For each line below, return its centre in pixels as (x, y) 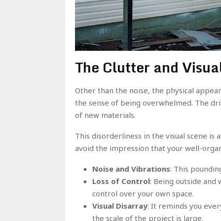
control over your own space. (143, 193)
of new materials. (105, 115)
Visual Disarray (120, 205)
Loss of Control (121, 181)
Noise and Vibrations (131, 168)
